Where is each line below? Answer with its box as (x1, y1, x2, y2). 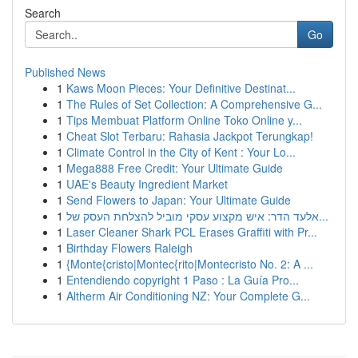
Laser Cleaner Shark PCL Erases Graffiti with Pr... (66, 224, 317, 240)
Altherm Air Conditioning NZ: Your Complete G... (66, 288, 310, 304)
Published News (25, 64, 105, 80)
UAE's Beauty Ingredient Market (66, 176, 228, 192)
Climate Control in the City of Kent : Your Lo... (66, 144, 296, 160)
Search (25, 5, 61, 21)
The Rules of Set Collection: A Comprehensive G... (66, 96, 322, 112)
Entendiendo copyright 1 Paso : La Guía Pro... (66, 272, 299, 288)
